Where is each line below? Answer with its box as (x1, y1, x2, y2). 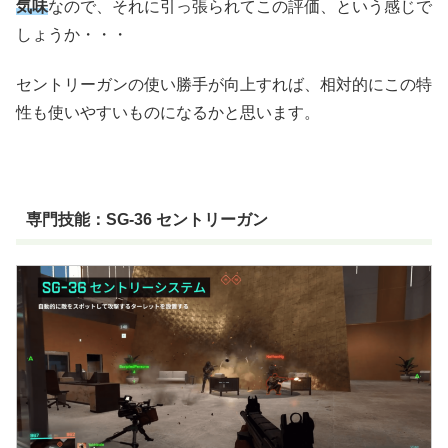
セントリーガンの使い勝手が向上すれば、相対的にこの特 (16, 76, 432, 94)
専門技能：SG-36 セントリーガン (25, 210, 268, 228)
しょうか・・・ (16, 25, 128, 43)
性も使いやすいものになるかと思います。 (16, 104, 320, 122)
